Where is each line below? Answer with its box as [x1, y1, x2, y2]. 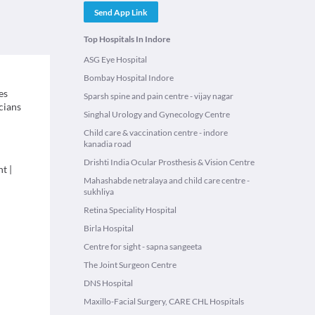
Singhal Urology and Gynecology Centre [84, 109, 230, 120]
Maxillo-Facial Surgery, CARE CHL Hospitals [84, 296, 244, 307]
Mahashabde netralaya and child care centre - [84, 175, 250, 186]
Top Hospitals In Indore [84, 34, 170, 44]
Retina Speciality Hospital [84, 205, 176, 215]
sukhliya [84, 186, 114, 197]
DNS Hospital [84, 278, 133, 288]
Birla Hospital [84, 223, 134, 233]
